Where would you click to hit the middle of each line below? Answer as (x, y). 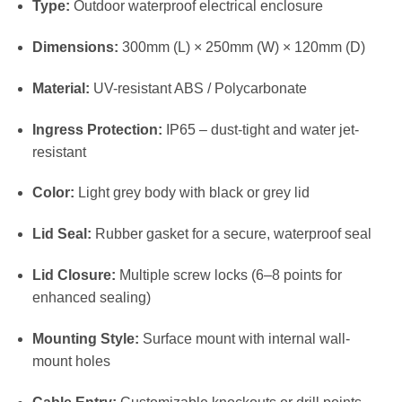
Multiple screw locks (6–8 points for (228, 275)
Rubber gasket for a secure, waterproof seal (231, 234)
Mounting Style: (85, 338)
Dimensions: (75, 47)
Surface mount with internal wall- (244, 338)
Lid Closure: (74, 275)
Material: (61, 88)
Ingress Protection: (97, 129)
